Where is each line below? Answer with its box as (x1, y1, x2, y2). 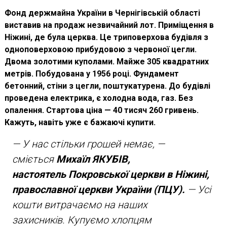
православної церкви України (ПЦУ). (12, 183, 187, 196)
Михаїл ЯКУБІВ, (56, 153, 130, 165)
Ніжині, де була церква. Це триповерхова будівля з (4, 32, 208, 42)
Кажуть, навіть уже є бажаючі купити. (4, 117, 156, 127)
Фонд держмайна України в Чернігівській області (4, 8, 200, 18)
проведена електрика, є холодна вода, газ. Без (4, 93, 193, 103)
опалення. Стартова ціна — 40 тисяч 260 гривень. (4, 105, 199, 115)
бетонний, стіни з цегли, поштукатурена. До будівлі (4, 81, 210, 91)
